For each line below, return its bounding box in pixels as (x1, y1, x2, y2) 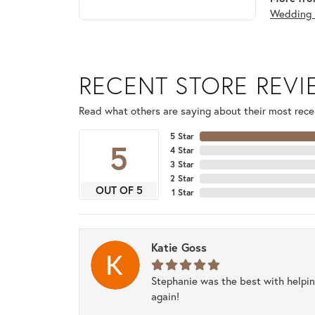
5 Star (170, 131, 194, 142)
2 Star (170, 173, 194, 184)
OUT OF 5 (95, 183, 143, 198)
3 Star (170, 159, 194, 170)
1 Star (172, 187, 194, 198)
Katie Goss (151, 240, 207, 255)
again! (151, 289, 179, 304)
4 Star (170, 145, 194, 156)
